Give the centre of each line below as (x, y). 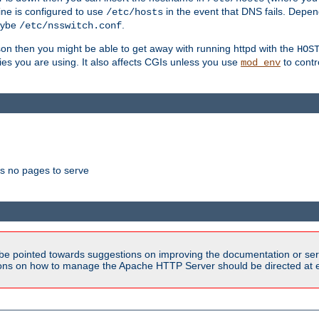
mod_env (261, 63)
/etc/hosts (135, 12)
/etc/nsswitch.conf (70, 26)
